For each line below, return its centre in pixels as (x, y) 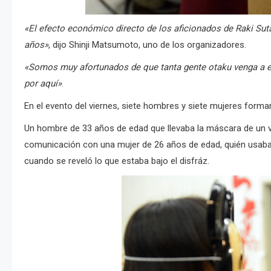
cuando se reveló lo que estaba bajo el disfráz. (117, 161)
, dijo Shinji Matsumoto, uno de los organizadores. (147, 45)
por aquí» (43, 83)
